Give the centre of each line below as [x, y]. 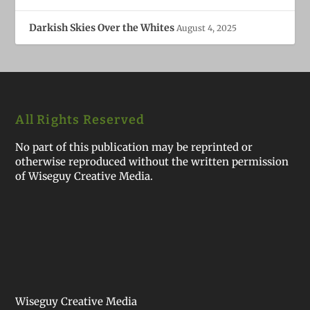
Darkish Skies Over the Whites [102, 28]
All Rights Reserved [80, 120]
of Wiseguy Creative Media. [84, 176]
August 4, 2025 [207, 28]
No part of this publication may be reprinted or [134, 147]
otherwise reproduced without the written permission [152, 162]
